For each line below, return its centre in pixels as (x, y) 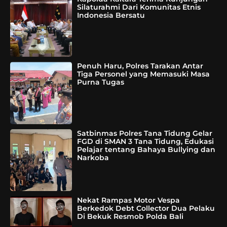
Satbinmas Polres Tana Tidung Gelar (145, 133)
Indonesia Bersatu (111, 15)
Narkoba (93, 157)
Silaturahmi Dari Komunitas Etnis (139, 7)
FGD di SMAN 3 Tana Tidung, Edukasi (146, 141)
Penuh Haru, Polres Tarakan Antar (140, 66)
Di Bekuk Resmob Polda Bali (130, 217)
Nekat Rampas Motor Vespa (129, 200)
